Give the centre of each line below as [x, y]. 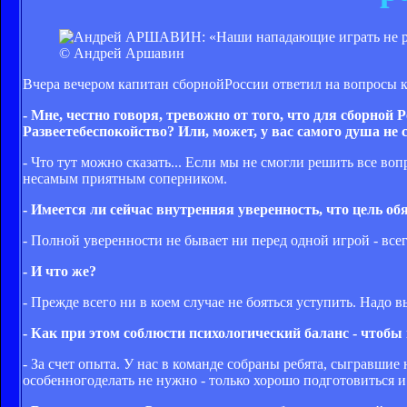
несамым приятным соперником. [125, 178]
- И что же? [60, 271]
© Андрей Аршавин [122, 53]
